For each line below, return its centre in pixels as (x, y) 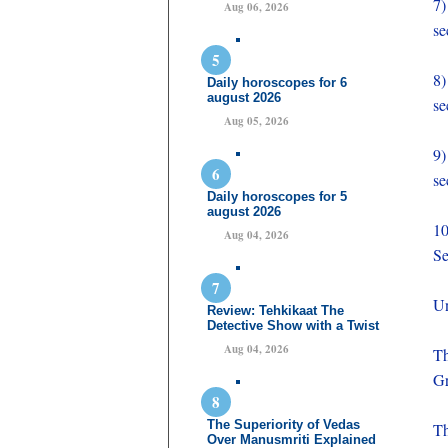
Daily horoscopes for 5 (277, 196)
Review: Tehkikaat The (275, 310)
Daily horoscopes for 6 (277, 82)
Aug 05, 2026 (256, 121)
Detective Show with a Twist (293, 325)
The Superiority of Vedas (283, 424)
